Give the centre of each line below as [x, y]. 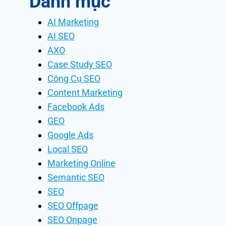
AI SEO [61, 36]
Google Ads [70, 135]
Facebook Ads [76, 107]
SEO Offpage [73, 206]
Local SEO [68, 149]
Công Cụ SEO [74, 78]
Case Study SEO [80, 64]
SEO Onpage [72, 220]
